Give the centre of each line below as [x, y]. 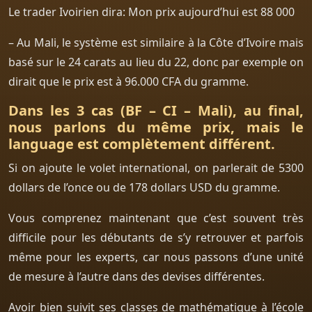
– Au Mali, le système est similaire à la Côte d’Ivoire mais [156, 42]
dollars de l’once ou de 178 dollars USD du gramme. [144, 187]
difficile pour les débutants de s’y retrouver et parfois [156, 237]
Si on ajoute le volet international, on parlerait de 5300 [156, 167]
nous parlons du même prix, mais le [156, 127]
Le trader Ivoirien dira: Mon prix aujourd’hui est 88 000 [151, 11]
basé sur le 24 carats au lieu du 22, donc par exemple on [156, 62]
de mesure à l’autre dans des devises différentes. [136, 276]
